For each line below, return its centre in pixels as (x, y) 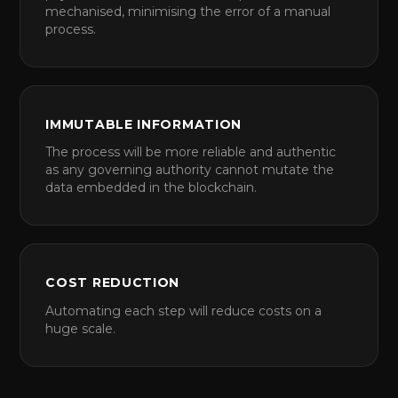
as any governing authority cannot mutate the (190, 170)
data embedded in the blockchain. (151, 188)
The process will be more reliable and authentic (191, 152)
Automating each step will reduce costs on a (184, 310)
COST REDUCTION (113, 283)
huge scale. (81, 328)
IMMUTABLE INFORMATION (144, 124)
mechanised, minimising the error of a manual (188, 11)
